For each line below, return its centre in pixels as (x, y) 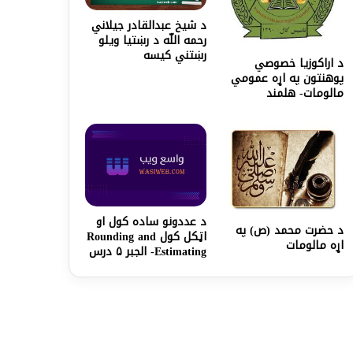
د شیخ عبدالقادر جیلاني (149, 26)
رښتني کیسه (175, 56)
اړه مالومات (314, 245)
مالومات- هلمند (305, 94)
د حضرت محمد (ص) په (289, 230)
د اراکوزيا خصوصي (299, 64)
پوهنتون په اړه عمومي (287, 79)
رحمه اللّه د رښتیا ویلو (153, 41)
